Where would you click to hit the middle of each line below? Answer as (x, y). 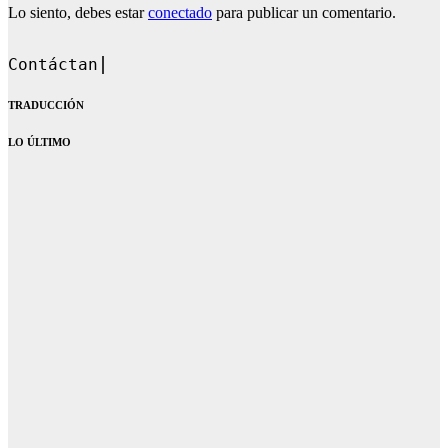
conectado (180, 12)
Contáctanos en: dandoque (128, 64)
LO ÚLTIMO (39, 141)
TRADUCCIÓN (46, 104)
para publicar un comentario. (304, 12)
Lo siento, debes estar (78, 12)
